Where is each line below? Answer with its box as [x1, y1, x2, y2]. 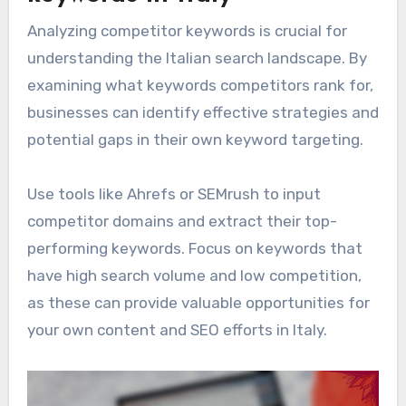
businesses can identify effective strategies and [26, 103, 379, 122]
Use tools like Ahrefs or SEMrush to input [26, 185, 321, 204]
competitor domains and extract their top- [26, 212, 337, 231]
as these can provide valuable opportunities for [26, 294, 370, 313]
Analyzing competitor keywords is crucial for [26, 22, 347, 41]
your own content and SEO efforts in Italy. [26, 321, 327, 340]
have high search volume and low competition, [26, 266, 362, 285]
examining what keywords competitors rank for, [26, 76, 373, 95]
